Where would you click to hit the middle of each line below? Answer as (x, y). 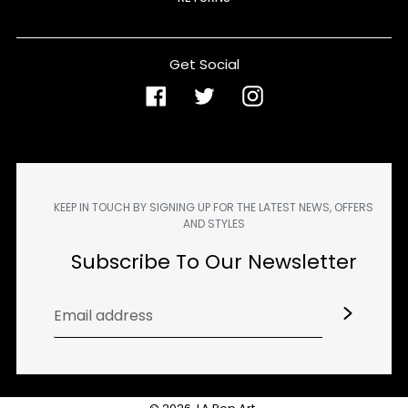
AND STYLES (214, 224)
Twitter (240, 95)
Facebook (201, 95)
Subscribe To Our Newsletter (214, 261)
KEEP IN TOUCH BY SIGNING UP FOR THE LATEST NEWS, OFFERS (214, 208)
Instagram (299, 95)
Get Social (204, 65)
